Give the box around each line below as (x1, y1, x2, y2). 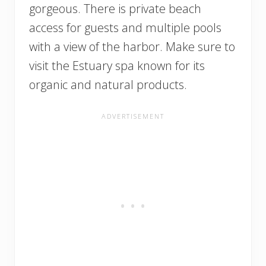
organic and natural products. (29, 77, 190, 93)
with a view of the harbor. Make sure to (29, 39, 235, 55)
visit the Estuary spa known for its (29, 58, 205, 74)
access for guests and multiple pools (29, 20, 221, 36)
